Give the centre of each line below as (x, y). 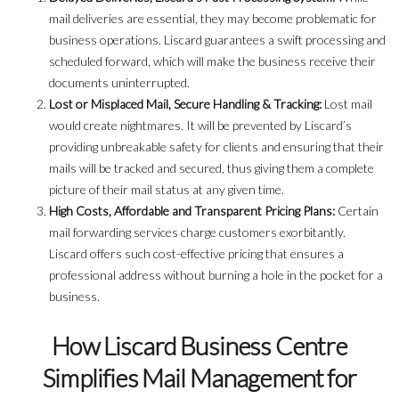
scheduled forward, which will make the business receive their (212, 61)
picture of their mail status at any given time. (167, 190)
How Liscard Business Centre (199, 346)
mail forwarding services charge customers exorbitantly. (197, 232)
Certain (357, 211)
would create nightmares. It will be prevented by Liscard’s (200, 126)
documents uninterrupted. (121, 83)
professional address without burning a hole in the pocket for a (216, 275)
